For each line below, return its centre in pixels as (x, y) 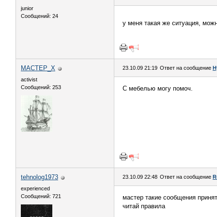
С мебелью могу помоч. (158, 88)
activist (29, 79)
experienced (35, 188)
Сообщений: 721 (41, 196)
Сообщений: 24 (39, 16)
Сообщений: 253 (41, 87)
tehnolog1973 (39, 177)
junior (27, 8)
